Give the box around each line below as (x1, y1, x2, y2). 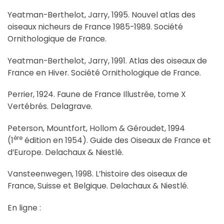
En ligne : (7, 202, 41, 213)
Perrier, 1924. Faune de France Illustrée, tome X (7, 89, 186, 100)
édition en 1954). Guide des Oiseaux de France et (22, 134, 211, 145)
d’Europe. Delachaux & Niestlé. (7, 146, 123, 157)
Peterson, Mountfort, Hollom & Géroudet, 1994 (7, 122, 185, 133)
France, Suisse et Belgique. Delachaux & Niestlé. (7, 180, 188, 191)
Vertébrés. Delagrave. (7, 101, 92, 112)
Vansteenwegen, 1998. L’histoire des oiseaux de (7, 168, 187, 179)
